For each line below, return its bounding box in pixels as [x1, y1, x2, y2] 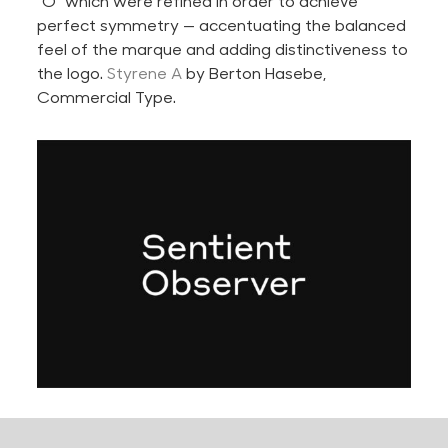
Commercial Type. [37, 85, 177, 107]
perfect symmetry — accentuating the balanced [37, 13, 407, 35]
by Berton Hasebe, [182, 61, 327, 83]
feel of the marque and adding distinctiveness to [37, 37, 409, 59]
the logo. [37, 61, 108, 83]
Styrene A [107, 61, 183, 83]
